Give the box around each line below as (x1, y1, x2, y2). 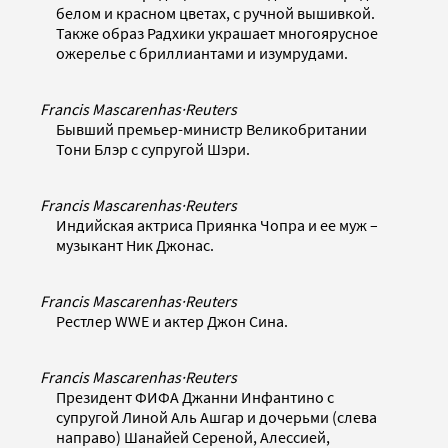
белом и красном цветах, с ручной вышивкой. (56, 2, 375, 23)
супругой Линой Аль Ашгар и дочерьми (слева (56, 406, 377, 427)
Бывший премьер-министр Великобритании (56, 118, 367, 139)
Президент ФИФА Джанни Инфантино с (56, 386, 334, 407)
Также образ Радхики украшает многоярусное (56, 22, 378, 43)
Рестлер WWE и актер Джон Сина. (56, 310, 288, 331)
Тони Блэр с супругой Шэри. (56, 138, 250, 159)
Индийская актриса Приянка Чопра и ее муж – (56, 214, 378, 235)
